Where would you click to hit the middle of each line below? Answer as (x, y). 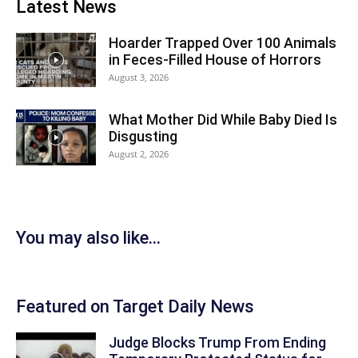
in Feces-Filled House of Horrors (215, 59)
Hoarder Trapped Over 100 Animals (223, 42)
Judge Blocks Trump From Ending (217, 342)
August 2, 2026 (139, 153)
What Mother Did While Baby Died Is (223, 119)
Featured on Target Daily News (135, 306)
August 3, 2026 (139, 77)
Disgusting (143, 136)
